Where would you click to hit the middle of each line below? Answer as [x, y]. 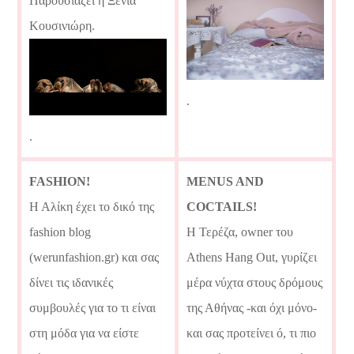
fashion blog [60, 232]
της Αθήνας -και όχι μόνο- [252, 307]
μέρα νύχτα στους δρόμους [255, 282]
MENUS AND [226, 181]
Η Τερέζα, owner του [240, 232]
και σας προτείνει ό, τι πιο [252, 333]
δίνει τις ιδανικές [72, 282]
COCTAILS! [222, 206]
